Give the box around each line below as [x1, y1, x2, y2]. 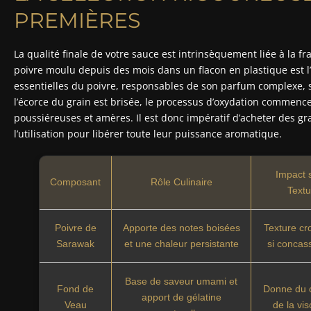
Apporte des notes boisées [122, 221, 240, 233]
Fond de [57, 283, 94, 294]
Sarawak [56, 237, 95, 249]
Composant [50, 176, 101, 187]
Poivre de [54, 221, 96, 233]
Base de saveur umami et [125, 275, 238, 287]
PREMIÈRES [14, 7, 140, 33]
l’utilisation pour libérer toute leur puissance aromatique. [14, 126, 282, 140]
